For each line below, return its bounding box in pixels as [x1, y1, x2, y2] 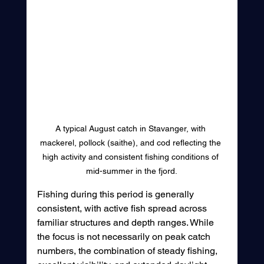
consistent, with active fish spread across [37, 202, 209, 214]
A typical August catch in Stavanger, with [55, 123, 209, 133]
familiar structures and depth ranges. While [37, 216, 216, 228]
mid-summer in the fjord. [86, 166, 178, 176]
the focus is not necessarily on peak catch [37, 230, 213, 242]
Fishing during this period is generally [37, 188, 196, 200]
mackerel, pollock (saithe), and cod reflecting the [40, 137, 224, 147]
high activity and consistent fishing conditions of [42, 151, 222, 161]
